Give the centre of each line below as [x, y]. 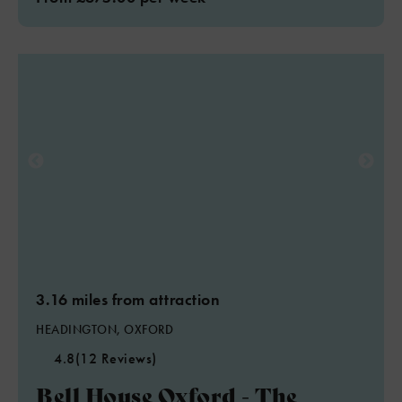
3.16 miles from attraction [128, 299]
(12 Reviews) [116, 358]
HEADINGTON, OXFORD [105, 329]
